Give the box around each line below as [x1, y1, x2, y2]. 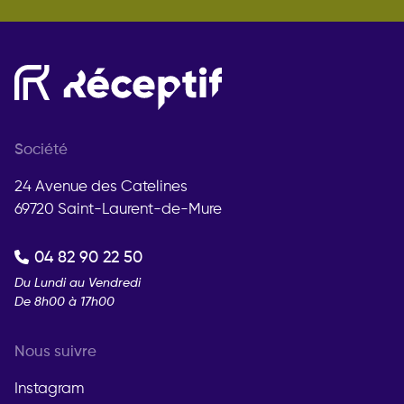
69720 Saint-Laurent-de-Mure [14, 202, 222, 218]
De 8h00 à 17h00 [14, 296, 115, 309]
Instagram [14, 381, 84, 398]
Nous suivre [14, 344, 96, 361]
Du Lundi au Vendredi [14, 277, 141, 290]
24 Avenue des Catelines [14, 179, 188, 196]
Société [14, 142, 68, 159]
